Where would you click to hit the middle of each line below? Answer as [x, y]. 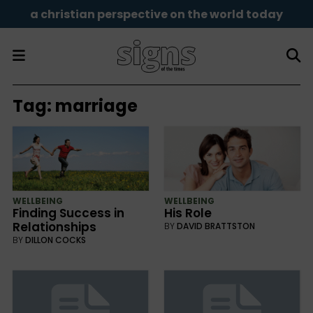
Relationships [54, 227]
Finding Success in [68, 213]
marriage [96, 105]
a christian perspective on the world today [156, 14]
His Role [188, 213]
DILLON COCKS [55, 240]
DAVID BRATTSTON [216, 226]
